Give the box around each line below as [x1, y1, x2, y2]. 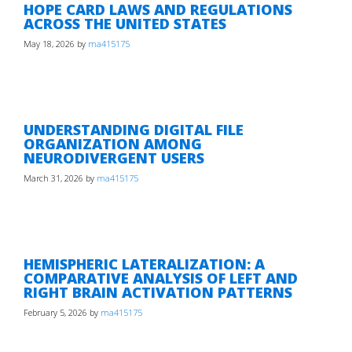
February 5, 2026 [24, 307, 87, 319]
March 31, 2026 [24, 173, 83, 185]
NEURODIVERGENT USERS [24, 148, 204, 168]
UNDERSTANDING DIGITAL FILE [24, 119, 244, 140]
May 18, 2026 [24, 38, 75, 50]
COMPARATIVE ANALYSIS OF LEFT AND [24, 268, 298, 288]
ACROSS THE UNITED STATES [24, 13, 226, 34]
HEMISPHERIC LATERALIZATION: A [24, 254, 265, 274]
